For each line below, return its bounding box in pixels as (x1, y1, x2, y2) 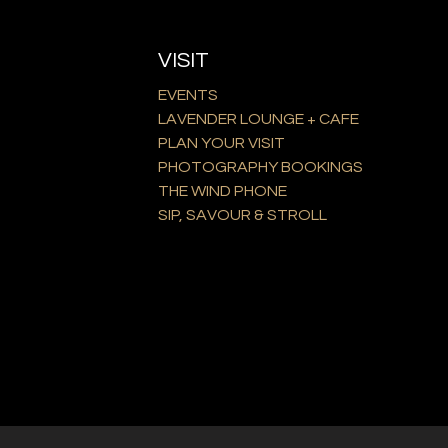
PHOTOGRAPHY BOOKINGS (157, 159, 363, 176)
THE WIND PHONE (157, 183, 287, 200)
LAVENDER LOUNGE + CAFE (157, 111, 359, 128)
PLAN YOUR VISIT (157, 135, 285, 152)
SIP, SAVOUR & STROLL (157, 207, 327, 224)
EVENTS (157, 87, 218, 104)
